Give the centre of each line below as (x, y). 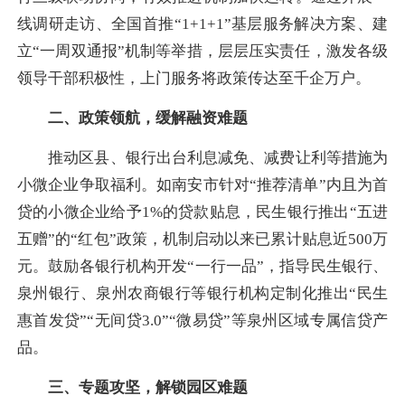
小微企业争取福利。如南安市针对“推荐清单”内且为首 (202, 185)
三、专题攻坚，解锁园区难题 (132, 388)
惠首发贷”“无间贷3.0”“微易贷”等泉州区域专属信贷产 (202, 321)
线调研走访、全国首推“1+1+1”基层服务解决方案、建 (202, 24)
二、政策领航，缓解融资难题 (132, 118)
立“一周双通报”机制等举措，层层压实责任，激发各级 (202, 51)
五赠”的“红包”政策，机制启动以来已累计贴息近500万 (202, 240)
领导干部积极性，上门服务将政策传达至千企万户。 (194, 78)
